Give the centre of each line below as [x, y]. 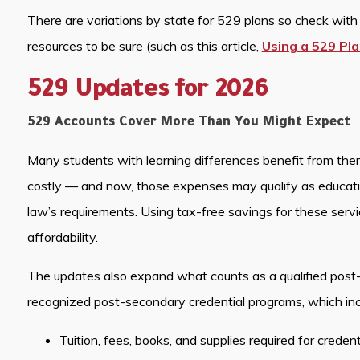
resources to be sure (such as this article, [144, 45]
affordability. [62, 237]
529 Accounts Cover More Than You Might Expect [188, 123]
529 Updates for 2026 [147, 91]
